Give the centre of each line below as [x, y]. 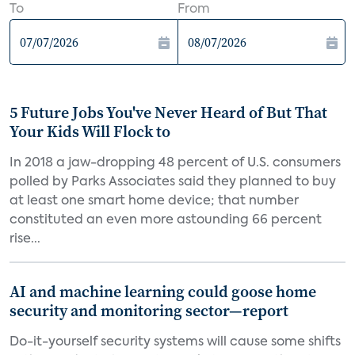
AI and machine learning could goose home [163, 292]
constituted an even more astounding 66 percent [166, 220]
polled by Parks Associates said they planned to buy [173, 182]
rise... [25, 239]
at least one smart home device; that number [154, 201]
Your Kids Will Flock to [90, 132]
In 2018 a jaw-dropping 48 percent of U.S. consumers [175, 163]
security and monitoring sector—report [149, 311]
